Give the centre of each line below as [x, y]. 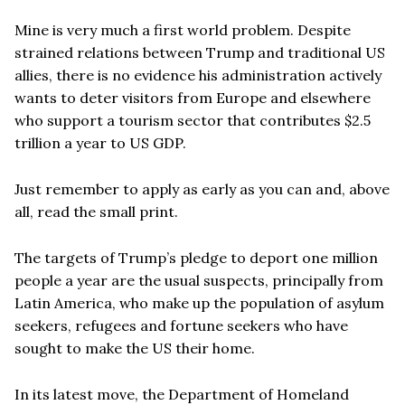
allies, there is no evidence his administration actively [198, 75]
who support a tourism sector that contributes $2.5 [193, 121]
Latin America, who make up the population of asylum [199, 303]
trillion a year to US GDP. [100, 143]
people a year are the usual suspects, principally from [199, 281]
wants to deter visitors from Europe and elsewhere [193, 98]
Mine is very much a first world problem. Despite [183, 30]
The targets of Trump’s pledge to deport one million [196, 258]
